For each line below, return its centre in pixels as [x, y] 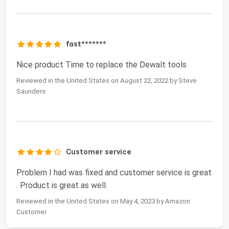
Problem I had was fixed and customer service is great [114, 173]
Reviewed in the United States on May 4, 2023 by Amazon [103, 201]
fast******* [86, 44]
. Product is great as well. [62, 186]
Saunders [31, 91]
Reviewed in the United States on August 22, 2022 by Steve [107, 81]
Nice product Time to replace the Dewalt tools [101, 65]
